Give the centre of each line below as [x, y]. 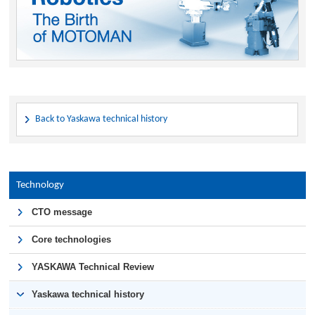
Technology [40, 185]
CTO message [62, 212]
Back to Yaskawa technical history [102, 119]
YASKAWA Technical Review [93, 266]
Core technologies [72, 239]
